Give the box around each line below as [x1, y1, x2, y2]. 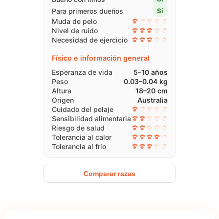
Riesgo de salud [51, 123, 105, 132]
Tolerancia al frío [51, 142, 106, 151]
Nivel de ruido [51, 26, 98, 35]
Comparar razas [84, 169, 135, 177]
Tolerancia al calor [51, 132, 111, 141]
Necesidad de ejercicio [51, 35, 128, 44]
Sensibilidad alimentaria [51, 114, 131, 123]
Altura [51, 86, 71, 95]
